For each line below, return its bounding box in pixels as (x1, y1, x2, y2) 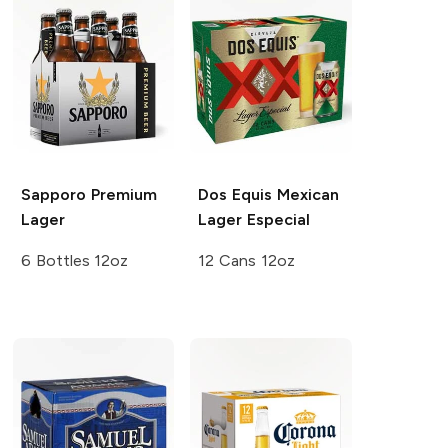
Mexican (272, 185, 339, 205)
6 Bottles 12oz (20, 251, 129, 271)
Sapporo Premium (20, 185, 157, 205)
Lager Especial (198, 210, 311, 230)
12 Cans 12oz (198, 251, 295, 271)
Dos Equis (198, 185, 273, 205)
